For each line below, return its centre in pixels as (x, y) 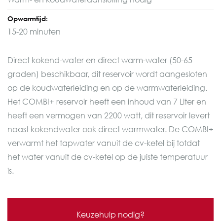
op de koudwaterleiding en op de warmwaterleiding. (107, 88)
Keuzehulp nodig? (110, 214)
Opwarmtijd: (28, 18)
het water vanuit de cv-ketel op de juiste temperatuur (108, 157)
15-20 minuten (34, 31)
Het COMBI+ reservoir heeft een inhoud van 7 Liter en (107, 101)
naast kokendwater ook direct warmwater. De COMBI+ (110, 129)
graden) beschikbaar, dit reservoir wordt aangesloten (107, 74)
